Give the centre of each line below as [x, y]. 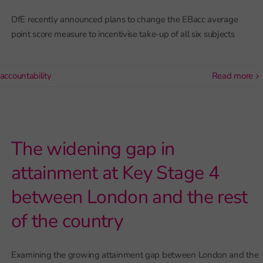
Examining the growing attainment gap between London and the [135, 255]
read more [235, 76]
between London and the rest [129, 197]
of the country [67, 221]
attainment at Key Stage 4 [115, 173]
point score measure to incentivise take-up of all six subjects [123, 34]
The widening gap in [93, 149]
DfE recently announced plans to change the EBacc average [125, 19]
